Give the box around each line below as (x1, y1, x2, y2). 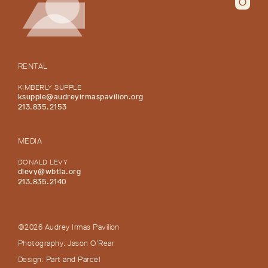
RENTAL (18, 62, 48, 71)
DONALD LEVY (18, 158, 68, 166)
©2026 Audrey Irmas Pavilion (18, 223, 120, 232)
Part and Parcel (45, 255, 100, 264)
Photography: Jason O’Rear (18, 239, 114, 248)
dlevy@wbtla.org (18, 167, 81, 176)
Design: (18, 255, 46, 264)
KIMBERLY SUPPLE (18, 83, 82, 92)
